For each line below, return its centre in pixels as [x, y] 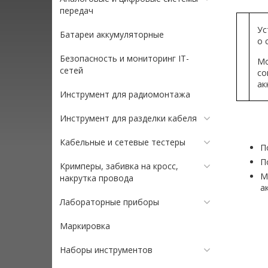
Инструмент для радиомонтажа [125, 94]
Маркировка [85, 226]
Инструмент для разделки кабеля [128, 118]
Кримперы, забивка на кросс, [119, 166]
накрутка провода [97, 178]
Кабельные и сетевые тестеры [123, 142]
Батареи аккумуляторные [112, 34]
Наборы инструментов [106, 250]
